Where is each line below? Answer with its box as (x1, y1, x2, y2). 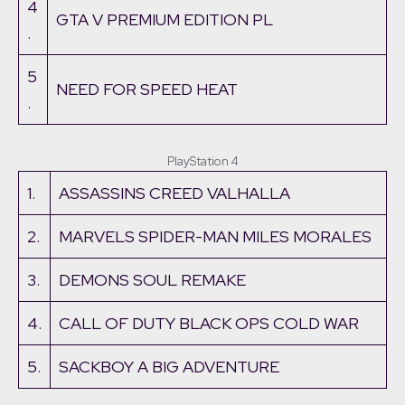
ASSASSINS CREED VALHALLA (59, 183, 290, 204)
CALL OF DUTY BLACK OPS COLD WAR (59, 313, 359, 334)
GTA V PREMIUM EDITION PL (56, 9, 273, 31)
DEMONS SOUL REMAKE (59, 269, 246, 291)
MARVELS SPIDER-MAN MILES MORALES (59, 226, 372, 248)
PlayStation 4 (166, 154, 239, 170)
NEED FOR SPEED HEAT (56, 79, 238, 100)
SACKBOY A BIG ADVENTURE (59, 356, 279, 378)
